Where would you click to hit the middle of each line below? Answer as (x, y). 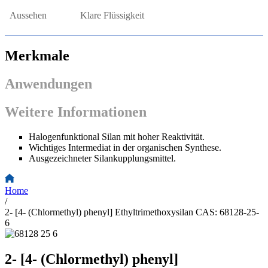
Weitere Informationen (76, 112)
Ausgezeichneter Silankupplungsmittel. (102, 159)
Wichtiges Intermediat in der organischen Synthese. (125, 148)
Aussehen (28, 15)
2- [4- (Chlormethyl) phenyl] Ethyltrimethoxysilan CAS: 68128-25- (132, 212)
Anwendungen (48, 83)
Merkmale (37, 55)
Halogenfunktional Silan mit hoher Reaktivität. (117, 137)
